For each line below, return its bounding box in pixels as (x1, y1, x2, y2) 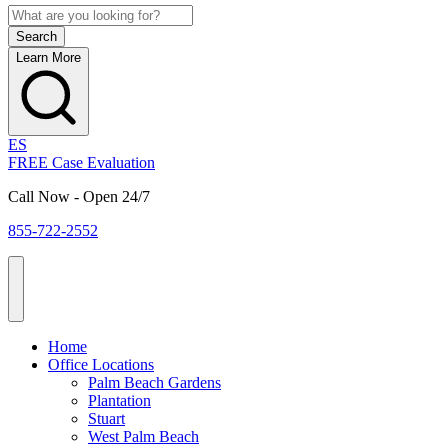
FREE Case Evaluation (8, 153, 155, 171)
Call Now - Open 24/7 (8, 187, 150, 205)
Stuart (88, 409, 125, 427)
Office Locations (48, 355, 154, 373)
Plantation (88, 391, 151, 409)
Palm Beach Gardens (88, 373, 221, 391)
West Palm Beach (88, 427, 199, 445)
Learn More (16, 49, 81, 65)
